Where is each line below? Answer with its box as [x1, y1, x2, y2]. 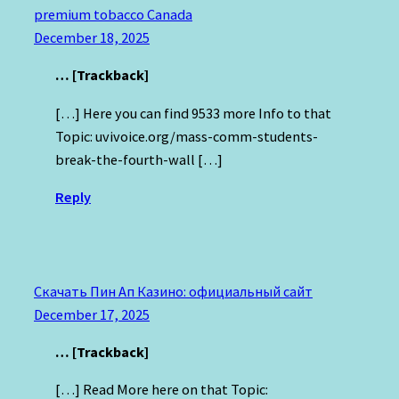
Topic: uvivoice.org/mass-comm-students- [55, 126, 318, 145]
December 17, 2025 [34, 305, 150, 323]
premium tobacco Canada [34, 4, 192, 23]
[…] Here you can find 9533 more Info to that [55, 103, 331, 122]
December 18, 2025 [34, 28, 150, 46]
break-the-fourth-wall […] [55, 150, 223, 168]
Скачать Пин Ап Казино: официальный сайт [34, 281, 313, 300]
